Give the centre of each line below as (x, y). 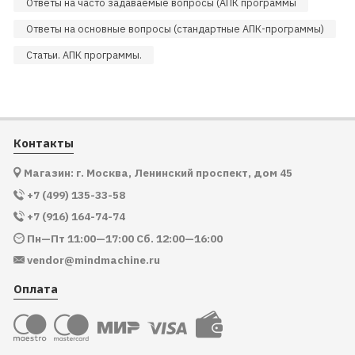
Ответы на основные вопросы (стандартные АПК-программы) (175, 29)
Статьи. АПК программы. (84, 55)
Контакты (43, 143)
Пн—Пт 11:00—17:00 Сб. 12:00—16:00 (124, 238)
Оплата (35, 288)
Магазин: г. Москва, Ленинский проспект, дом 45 (158, 173)
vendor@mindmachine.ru (93, 260)
